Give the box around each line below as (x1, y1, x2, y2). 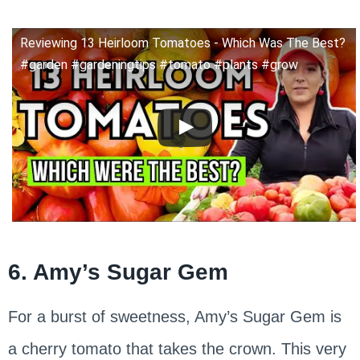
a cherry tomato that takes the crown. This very (7, 340, 346, 358)
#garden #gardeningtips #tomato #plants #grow (19, 57, 298, 73)
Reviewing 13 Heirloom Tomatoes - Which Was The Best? (19, 35, 346, 51)
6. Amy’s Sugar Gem (7, 260, 228, 285)
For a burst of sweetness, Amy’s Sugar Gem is (7, 308, 342, 326)
